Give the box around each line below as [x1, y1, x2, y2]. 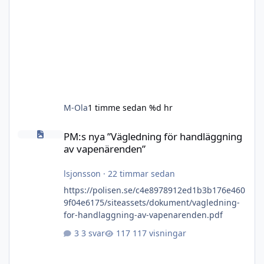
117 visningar [132, 227, 186, 239]
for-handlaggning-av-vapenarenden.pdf [63, 209, 223, 220]
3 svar [81, 227, 105, 239]
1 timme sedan [87, 101, 147, 113]
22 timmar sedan [107, 167, 175, 179]
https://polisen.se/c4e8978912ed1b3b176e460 [63, 184, 245, 196]
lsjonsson [63, 167, 101, 179]
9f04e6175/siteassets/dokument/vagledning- [63, 196, 240, 208]
